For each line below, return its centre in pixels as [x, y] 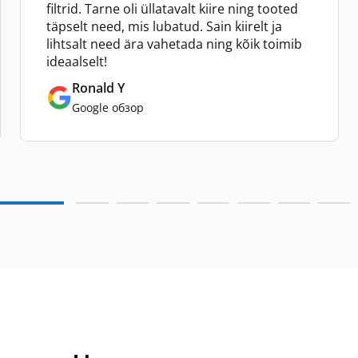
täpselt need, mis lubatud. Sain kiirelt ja [164, 26]
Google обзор [108, 107]
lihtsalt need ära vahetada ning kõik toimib [174, 44]
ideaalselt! [77, 62]
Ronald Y [98, 88]
